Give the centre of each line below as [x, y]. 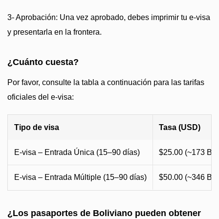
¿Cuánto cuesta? [43, 62]
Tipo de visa [37, 127]
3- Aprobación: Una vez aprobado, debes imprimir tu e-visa [109, 17]
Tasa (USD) [180, 127]
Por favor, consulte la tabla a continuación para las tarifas [106, 82]
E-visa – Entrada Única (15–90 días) [77, 152]
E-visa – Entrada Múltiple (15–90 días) [80, 177]
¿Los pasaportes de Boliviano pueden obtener [104, 213]
